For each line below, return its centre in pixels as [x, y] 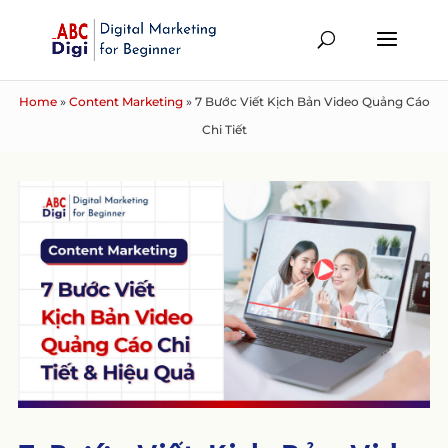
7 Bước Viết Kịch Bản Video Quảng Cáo [312, 101]
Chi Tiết [224, 129]
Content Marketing [125, 101]
